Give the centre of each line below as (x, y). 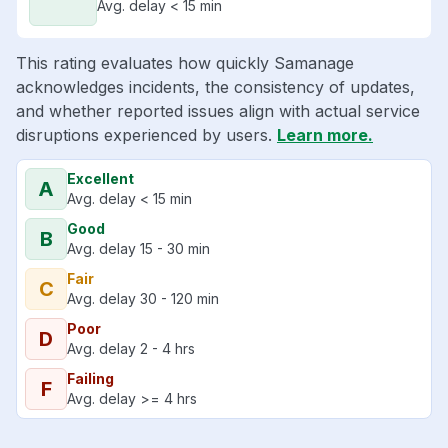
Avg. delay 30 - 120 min (143, 299)
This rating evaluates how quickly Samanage (185, 63)
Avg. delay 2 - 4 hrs (131, 349)
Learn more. (325, 135)
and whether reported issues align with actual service (218, 111)
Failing (90, 379)
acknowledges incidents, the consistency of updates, (215, 87)
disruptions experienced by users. (146, 135)
